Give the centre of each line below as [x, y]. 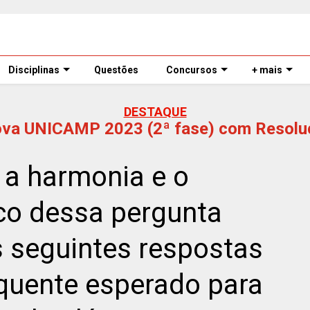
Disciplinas [34, 70]
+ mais [267, 70]
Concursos [192, 70]
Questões [116, 70]
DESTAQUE [155, 112]
